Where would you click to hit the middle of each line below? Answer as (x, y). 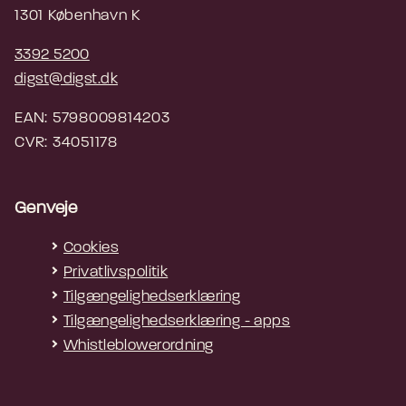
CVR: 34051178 (66, 142)
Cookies (91, 247)
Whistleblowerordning (139, 345)
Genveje (46, 208)
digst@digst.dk (66, 79)
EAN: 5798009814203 (92, 118)
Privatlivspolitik (116, 272)
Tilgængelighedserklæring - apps (177, 321)
